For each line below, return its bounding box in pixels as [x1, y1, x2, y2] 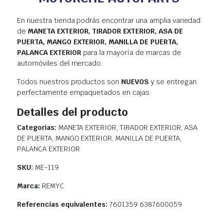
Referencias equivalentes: [17, 200, 110, 209]
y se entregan [148, 77, 197, 87]
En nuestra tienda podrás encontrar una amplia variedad [17, 16, 201, 25]
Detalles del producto [17, 105, 128, 119]
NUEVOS [121, 77, 149, 87]
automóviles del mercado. [17, 59, 103, 68]
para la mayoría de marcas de [81, 48, 181, 57]
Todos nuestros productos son [17, 77, 122, 87]
